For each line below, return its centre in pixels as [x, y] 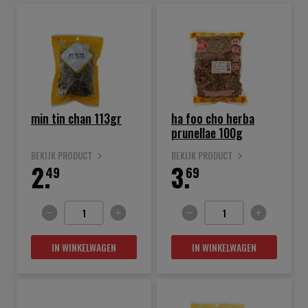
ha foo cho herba [199, 118]
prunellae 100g [207, 133]
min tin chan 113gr [76, 118]
